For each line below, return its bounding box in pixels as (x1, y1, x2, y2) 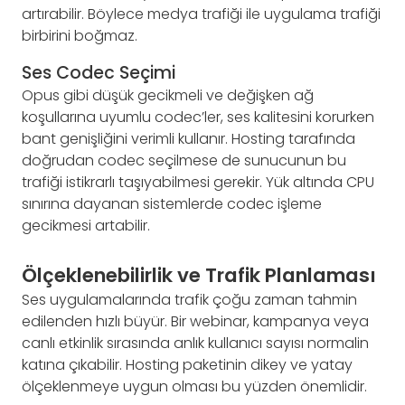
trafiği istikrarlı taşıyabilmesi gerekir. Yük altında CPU (22, 172, 374, 193)
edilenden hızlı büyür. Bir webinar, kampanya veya (22, 310, 369, 332)
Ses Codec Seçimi (22, 60, 175, 85)
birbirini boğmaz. (22, 25, 137, 47)
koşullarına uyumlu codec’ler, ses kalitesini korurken (22, 107, 374, 128)
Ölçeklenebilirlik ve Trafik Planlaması (22, 261, 376, 290)
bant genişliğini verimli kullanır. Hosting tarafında (22, 128, 355, 150)
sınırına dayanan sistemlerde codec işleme (22, 193, 322, 215)
